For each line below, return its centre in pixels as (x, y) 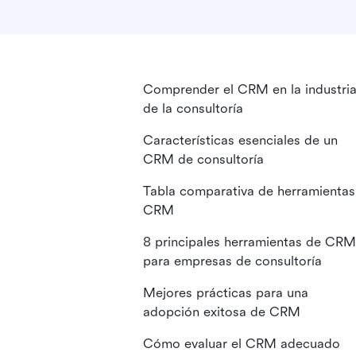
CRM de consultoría (203, 159)
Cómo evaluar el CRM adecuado (242, 344)
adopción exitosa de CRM (222, 312)
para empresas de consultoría (232, 261)
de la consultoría (193, 108)
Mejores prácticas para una (226, 293)
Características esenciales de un (240, 140)
